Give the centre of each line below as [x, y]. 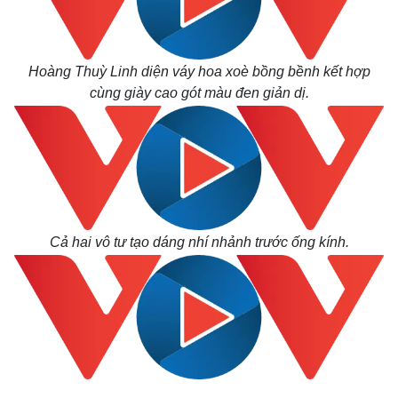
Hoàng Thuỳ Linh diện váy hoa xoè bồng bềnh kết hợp [199, 72]
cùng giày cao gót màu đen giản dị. [199, 93]
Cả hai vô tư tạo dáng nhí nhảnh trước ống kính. [199, 242]
